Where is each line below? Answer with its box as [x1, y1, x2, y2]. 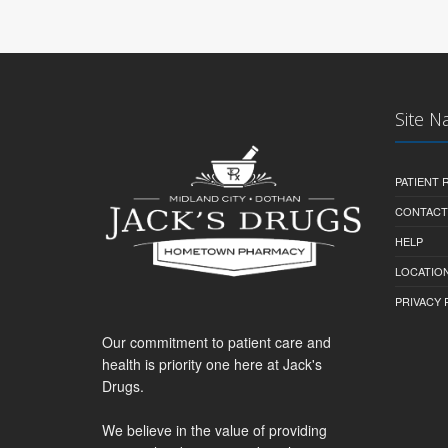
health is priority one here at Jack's [102, 354, 322, 375]
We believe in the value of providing [102, 420, 327, 441]
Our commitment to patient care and [102, 332, 331, 353]
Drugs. [102, 376, 144, 397]
